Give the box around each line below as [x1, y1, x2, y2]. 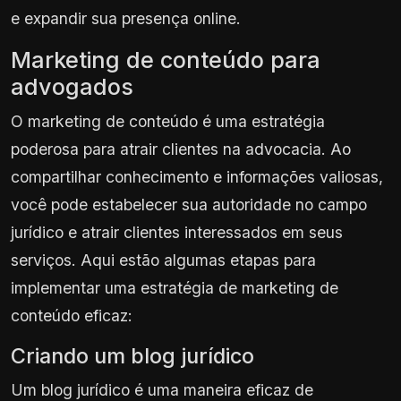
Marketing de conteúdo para [11, 46, 320, 73]
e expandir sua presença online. [11, 8, 241, 28]
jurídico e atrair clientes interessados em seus [11, 222, 343, 242]
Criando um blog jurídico [11, 342, 254, 369]
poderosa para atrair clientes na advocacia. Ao [11, 139, 351, 158]
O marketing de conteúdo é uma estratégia [11, 111, 325, 131]
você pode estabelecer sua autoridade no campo [11, 194, 367, 214]
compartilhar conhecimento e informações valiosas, [11, 166, 383, 186]
